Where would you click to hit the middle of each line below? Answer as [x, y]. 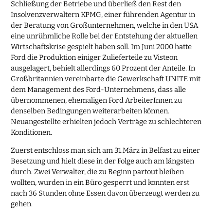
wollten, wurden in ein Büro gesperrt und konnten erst [100, 182]
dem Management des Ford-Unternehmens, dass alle [99, 89]
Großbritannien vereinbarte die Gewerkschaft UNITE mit [106, 79]
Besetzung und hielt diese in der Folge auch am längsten [103, 161]
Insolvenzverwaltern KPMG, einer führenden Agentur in [103, 14]
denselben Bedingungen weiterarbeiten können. [90, 111]
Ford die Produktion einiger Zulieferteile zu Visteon [94, 57]
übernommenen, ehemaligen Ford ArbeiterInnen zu [97, 100]
